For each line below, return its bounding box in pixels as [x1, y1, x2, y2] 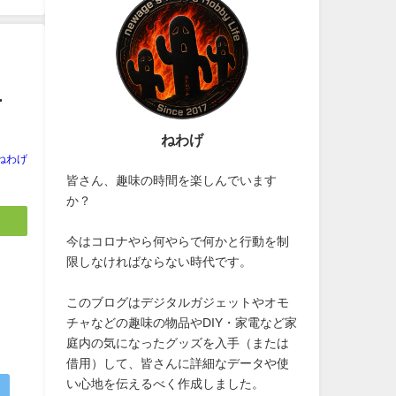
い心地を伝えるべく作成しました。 [66, 377, 265, 390]
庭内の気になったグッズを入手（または [66, 336, 290, 349]
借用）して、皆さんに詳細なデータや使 [66, 356, 290, 369]
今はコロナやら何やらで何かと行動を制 [66, 234, 290, 247]
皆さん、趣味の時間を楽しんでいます [66, 173, 278, 187]
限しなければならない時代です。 [66, 255, 253, 268]
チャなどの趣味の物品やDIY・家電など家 [66, 316, 298, 329]
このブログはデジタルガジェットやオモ [66, 295, 290, 308]
